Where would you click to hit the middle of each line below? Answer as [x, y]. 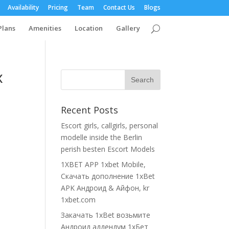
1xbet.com [78, 200]
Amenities [45, 28]
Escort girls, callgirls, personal [110, 125]
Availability [23, 7]
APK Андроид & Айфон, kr [105, 188]
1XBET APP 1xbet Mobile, [104, 164]
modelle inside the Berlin [102, 137]
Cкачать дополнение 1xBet [108, 176]
